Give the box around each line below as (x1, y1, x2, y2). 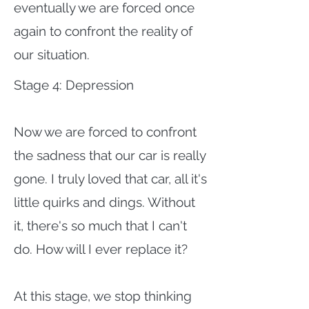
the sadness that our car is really (14, 148, 206, 163)
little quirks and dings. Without (14, 195, 195, 210)
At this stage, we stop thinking (14, 288, 192, 303)
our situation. (14, 47, 90, 62)
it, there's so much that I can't (14, 218, 187, 233)
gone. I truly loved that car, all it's (14, 171, 207, 186)
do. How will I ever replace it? (14, 241, 188, 257)
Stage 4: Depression (14, 77, 134, 92)
